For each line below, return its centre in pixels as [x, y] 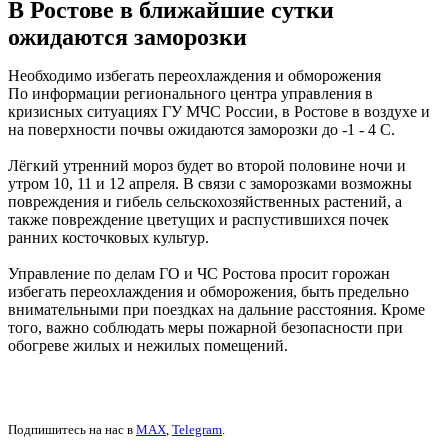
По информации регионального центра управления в [190, 94]
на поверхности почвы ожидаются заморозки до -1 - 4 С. [201, 130]
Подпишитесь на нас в [72, 430]
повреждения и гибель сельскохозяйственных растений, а [205, 202]
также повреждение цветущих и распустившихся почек [198, 220]
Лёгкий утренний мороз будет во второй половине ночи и [207, 166]
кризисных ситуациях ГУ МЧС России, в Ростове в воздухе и [219, 112]
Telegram [197, 430]
